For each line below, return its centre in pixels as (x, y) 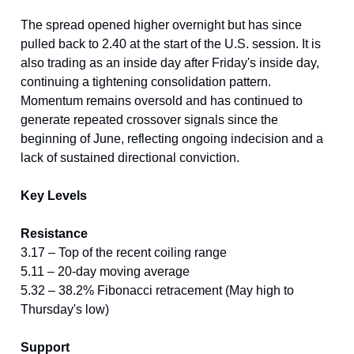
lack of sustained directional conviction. (130, 157)
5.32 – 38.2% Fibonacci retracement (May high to (157, 290)
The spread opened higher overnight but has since (161, 24)
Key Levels (54, 195)
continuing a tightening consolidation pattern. (146, 81)
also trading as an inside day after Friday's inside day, (170, 62)
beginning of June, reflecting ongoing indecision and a (172, 138)
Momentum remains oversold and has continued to (162, 100)
